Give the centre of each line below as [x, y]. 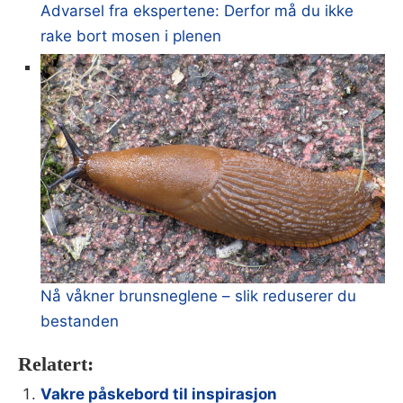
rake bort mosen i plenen [131, 36]
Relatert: [56, 363]
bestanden [80, 321]
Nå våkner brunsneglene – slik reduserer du [198, 296]
